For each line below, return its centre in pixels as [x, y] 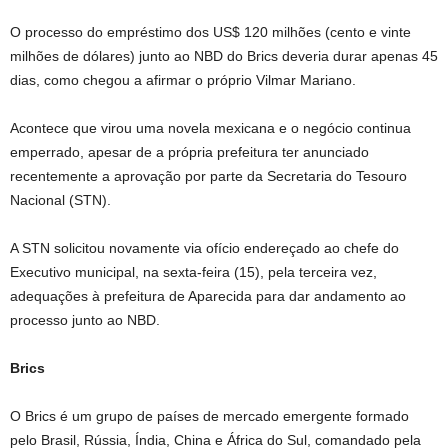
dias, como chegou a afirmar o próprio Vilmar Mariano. [183, 79]
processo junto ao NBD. [85, 319]
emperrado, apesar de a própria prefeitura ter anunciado [189, 151]
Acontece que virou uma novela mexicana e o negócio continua [210, 127]
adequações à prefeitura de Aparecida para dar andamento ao [208, 295]
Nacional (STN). [60, 199]
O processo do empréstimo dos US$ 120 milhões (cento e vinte [210, 31]
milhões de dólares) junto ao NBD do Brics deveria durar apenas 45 [224, 55]
